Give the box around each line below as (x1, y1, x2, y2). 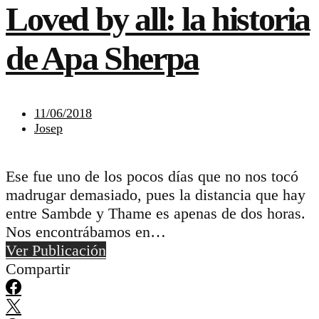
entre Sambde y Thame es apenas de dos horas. (6, 204, 305, 222)
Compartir (6, 259, 70, 278)
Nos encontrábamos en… (6, 222, 166, 241)
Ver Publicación (6, 241, 106, 259)
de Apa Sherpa (6, 39, 199, 78)
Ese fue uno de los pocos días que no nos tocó (6, 167, 298, 185)
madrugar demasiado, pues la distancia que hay (6, 185, 305, 204)
